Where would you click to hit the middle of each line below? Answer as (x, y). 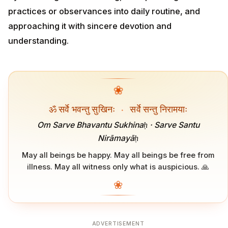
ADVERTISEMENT (118, 223)
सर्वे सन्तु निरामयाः (158, 108)
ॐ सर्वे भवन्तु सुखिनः (83, 108)
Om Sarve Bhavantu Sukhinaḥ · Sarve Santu (118, 125)
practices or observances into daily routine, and (104, 11)
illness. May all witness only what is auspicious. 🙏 (118, 167)
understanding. (38, 40)
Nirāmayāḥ (118, 138)
